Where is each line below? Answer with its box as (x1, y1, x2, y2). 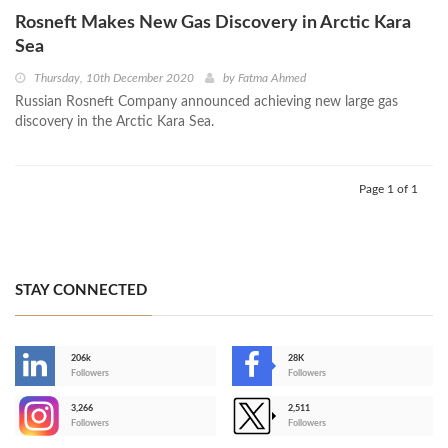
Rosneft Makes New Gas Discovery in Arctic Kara (15, 14, 411, 33)
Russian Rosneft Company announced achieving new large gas (15, 95, 398, 110)
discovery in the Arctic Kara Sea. (15, 115, 214, 130)
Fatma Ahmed (238, 72, 306, 85)
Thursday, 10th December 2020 (34, 72, 194, 85)
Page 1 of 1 (359, 183, 418, 196)
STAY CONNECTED (15, 283, 147, 299)
